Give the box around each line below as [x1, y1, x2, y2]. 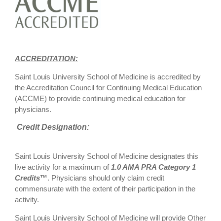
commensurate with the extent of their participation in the [15, 184, 195, 193]
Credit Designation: [17, 123, 89, 132]
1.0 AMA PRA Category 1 [111, 163, 196, 171]
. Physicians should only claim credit [47, 174, 164, 182]
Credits [15, 174, 40, 182]
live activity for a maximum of [15, 163, 111, 171]
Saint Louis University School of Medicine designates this [15, 152, 198, 160]
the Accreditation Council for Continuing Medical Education [15, 83, 202, 92]
